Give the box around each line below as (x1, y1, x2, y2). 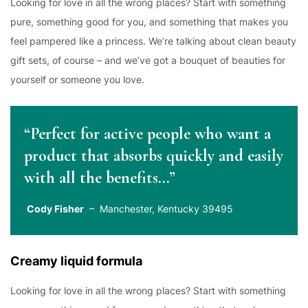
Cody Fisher (27, 203, 84, 214)
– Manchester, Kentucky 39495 (84, 203, 233, 214)
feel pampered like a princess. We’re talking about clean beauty (10, 35, 296, 47)
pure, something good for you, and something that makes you (10, 16, 288, 27)
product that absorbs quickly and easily (24, 146, 283, 166)
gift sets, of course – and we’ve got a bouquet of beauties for (10, 54, 285, 66)
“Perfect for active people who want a (24, 124, 271, 144)
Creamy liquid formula (10, 254, 142, 268)
